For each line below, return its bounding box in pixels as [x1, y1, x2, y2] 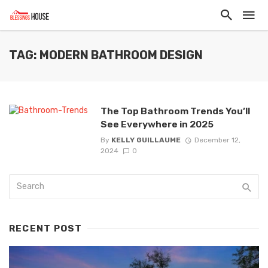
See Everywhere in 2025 [100, 118, 214, 130]
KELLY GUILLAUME [111, 136, 181, 145]
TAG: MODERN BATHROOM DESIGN [9, 48, 203, 62]
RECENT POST [9, 223, 83, 234]
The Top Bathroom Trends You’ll [100, 105, 250, 117]
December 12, [194, 136, 240, 145]
